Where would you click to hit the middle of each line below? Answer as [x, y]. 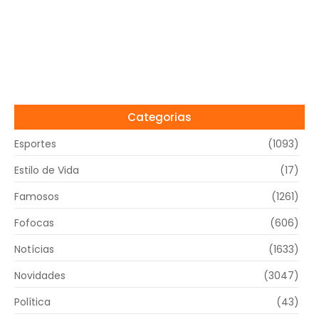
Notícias [34, 249]
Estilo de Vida [47, 170]
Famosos [37, 196]
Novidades [40, 275]
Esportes [35, 143]
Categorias [159, 117]
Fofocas [34, 223]
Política [32, 302]
